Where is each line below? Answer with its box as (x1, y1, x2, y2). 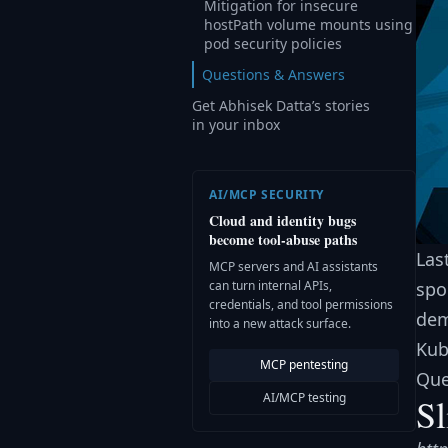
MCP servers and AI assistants (209, 258, 378, 275)
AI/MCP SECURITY (209, 186, 324, 203)
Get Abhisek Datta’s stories (192, 96, 370, 115)
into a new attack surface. (209, 315, 351, 332)
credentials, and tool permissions (209, 296, 393, 313)
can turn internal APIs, (209, 277, 332, 294)
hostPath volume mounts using (204, 15, 413, 34)
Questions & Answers (202, 65, 345, 84)
